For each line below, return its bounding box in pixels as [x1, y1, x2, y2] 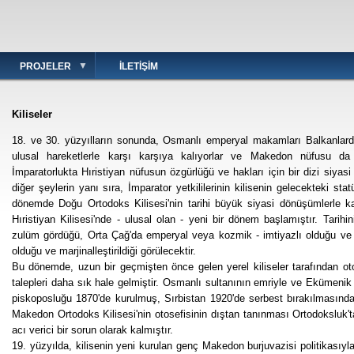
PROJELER [20, 61, 71, 72]
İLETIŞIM [119, 61, 158, 72]
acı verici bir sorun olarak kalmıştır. [12, 324, 173, 337]
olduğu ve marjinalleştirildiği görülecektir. [12, 245, 196, 258]
